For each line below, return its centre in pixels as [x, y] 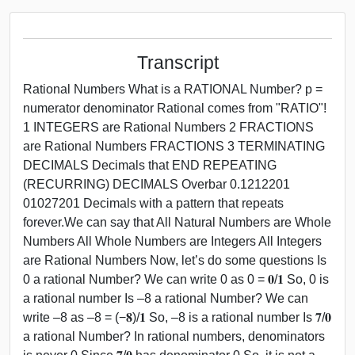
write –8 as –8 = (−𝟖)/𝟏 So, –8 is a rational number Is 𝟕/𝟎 [177, 317]
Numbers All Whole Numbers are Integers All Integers [172, 241]
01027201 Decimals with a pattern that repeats [153, 203]
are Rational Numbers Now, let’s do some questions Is [175, 260]
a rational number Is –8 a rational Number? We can [166, 298]
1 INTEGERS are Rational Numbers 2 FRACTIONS [168, 127]
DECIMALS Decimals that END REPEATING [150, 165]
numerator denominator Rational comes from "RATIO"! [175, 108]
